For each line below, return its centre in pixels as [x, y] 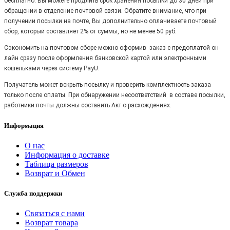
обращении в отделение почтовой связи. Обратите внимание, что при [105, 11]
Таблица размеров [56, 164]
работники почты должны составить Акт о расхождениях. [88, 105]
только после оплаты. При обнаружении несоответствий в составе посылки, [115, 95]
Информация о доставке [67, 155]
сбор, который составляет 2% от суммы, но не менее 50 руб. [90, 31]
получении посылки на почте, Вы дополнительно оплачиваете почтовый [110, 21]
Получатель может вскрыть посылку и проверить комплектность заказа [108, 84]
